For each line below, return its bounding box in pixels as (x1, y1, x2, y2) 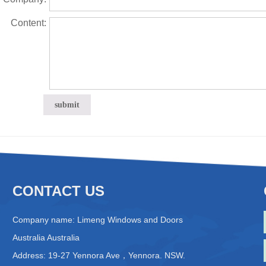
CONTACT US (12, 183, 104, 199)
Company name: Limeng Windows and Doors (12, 215, 183, 224)
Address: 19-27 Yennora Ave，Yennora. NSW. (12, 251, 185, 260)
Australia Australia (12, 233, 80, 242)
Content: (11, 18, 46, 28)
